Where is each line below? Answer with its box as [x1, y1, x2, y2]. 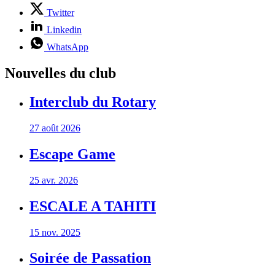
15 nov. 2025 [29, 227, 80, 238]
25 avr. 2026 [29, 174, 78, 185]
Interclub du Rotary [29, 94, 156, 110]
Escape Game [29, 145, 115, 162]
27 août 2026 [29, 122, 80, 133]
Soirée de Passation [29, 250, 151, 266]
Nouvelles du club [5, 65, 116, 82]
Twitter [47, 7, 74, 18]
